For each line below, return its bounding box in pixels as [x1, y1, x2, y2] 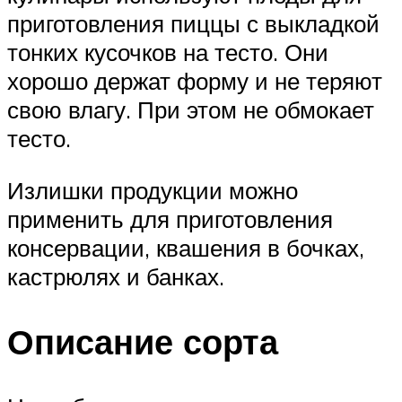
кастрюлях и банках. [7, 261, 224, 291]
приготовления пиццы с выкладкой [7, 9, 380, 39]
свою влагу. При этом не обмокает [7, 95, 374, 125]
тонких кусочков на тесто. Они [7, 38, 328, 67]
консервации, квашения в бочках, [7, 232, 364, 262]
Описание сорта [7, 319, 278, 363]
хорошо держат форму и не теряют [7, 66, 382, 96]
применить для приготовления [7, 204, 333, 233]
